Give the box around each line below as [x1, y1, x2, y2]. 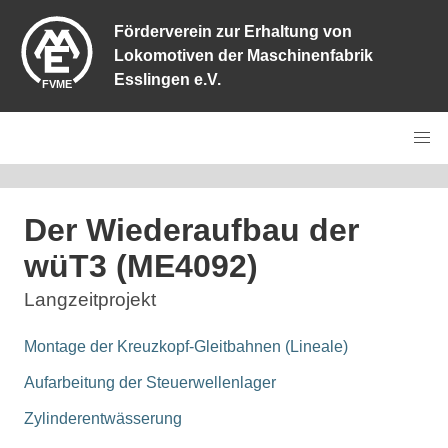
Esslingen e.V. [114, 71, 222, 88]
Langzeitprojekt [24, 289, 156, 310]
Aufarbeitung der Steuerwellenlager [24, 374, 276, 391]
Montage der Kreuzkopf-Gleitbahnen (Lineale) [24, 338, 348, 355]
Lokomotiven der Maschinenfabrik [114, 47, 374, 64]
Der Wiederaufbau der [24, 212, 359, 248]
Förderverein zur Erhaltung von [114, 23, 353, 40]
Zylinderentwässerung [24, 410, 182, 427]
